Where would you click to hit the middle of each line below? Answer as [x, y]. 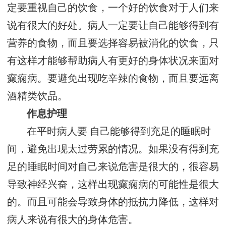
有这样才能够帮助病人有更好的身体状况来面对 [113, 61]
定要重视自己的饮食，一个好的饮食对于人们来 [113, 8]
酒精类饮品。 [37, 96]
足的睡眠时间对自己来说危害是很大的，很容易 [113, 167]
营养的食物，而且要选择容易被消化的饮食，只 [113, 43]
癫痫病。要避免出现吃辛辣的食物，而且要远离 [113, 79]
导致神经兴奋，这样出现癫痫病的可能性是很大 [113, 185]
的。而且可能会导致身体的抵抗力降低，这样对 [113, 202]
